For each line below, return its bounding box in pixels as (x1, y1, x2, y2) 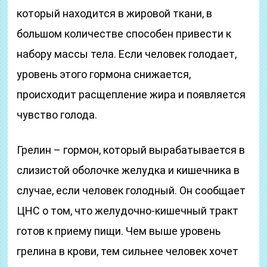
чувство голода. (17, 108, 98, 121)
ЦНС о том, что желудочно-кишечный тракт (17, 204, 239, 217)
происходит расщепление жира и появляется (17, 88, 246, 101)
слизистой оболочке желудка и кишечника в (17, 164, 240, 176)
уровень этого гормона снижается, (17, 68, 191, 80)
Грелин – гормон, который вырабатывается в (17, 144, 246, 156)
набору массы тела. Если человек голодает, (17, 48, 237, 60)
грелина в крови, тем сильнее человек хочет (17, 245, 239, 257)
